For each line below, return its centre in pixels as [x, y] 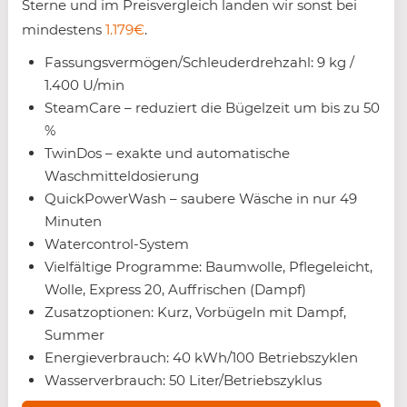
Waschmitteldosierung [122, 176]
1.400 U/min [84, 85]
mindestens [64, 30]
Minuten [73, 222]
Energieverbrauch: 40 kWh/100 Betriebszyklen [201, 358]
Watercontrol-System [117, 244]
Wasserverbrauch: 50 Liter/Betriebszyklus [183, 381]
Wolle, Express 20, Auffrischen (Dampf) [175, 290]
